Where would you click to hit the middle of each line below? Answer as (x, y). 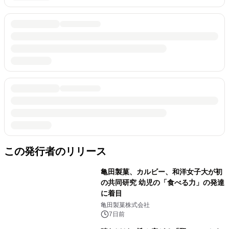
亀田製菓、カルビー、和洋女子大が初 (161, 171)
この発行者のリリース (55, 151)
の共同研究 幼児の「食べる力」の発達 (162, 182)
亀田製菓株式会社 (125, 205)
